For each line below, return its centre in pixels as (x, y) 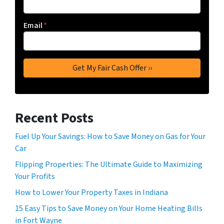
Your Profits (35, 177)
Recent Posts (54, 118)
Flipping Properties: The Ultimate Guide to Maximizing (109, 165)
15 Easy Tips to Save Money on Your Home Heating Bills (109, 209)
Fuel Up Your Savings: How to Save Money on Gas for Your (110, 137)
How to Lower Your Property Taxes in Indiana (91, 193)
